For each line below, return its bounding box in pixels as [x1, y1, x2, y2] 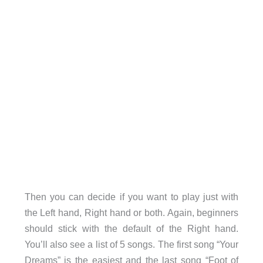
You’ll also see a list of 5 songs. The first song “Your [24, 238, 239, 249]
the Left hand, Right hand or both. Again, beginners [24, 207, 239, 218]
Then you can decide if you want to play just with [24, 191, 239, 202]
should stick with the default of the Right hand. [24, 222, 239, 234]
